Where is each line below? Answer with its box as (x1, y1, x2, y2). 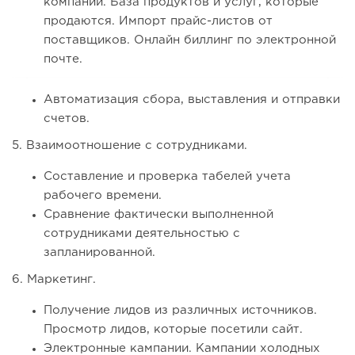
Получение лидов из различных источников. (44, 305, 317, 316)
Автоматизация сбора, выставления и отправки (44, 94, 340, 105)
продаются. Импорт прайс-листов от (44, 16, 273, 27)
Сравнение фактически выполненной (44, 209, 273, 220)
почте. (44, 54, 82, 65)
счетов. (44, 113, 90, 124)
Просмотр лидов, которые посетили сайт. (44, 324, 303, 335)
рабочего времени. (44, 190, 162, 201)
